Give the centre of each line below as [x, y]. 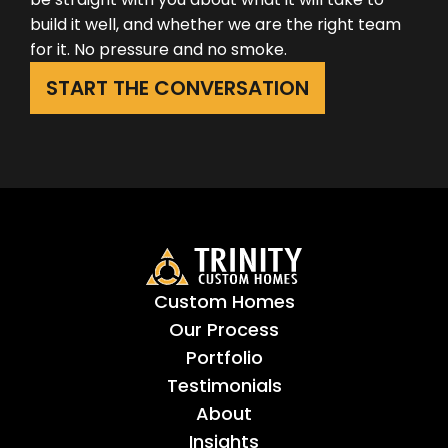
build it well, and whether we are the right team [215, 24]
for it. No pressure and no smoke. [158, 49]
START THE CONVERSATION [177, 87]
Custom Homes [224, 301]
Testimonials [224, 385]
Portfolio [224, 357]
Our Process [224, 329]
